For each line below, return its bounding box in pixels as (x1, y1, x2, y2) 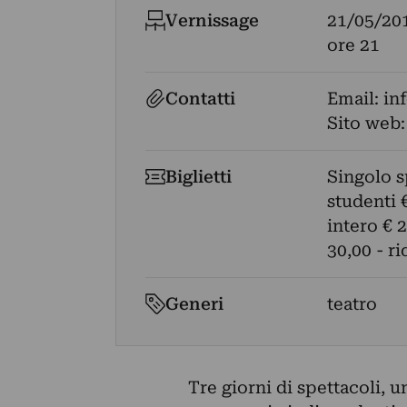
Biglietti (165, 166, 233, 187)
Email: (326, 88, 383, 109)
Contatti (165, 88, 236, 109)
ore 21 (326, 35, 380, 55)
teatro (326, 293, 377, 314)
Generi (165, 293, 224, 314)
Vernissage (165, 10, 260, 31)
